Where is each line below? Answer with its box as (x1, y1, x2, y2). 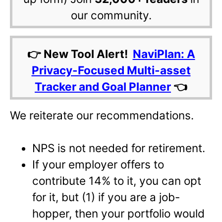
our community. (70, 8, 152, 22)
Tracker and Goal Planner (35, 79, 171, 93)
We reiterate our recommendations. (10, 108, 194, 122)
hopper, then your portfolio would (32, 207, 205, 221)
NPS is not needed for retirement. (32, 141, 206, 155)
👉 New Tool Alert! (27, 47, 133, 60)
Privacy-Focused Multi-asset (31, 63, 191, 77)
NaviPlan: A (132, 47, 195, 60)
